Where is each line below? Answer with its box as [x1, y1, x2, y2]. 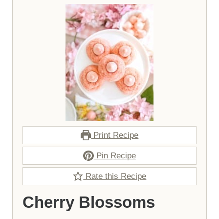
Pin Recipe [93, 151, 136, 161]
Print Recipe [91, 131, 139, 140]
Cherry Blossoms [22, 193, 155, 212]
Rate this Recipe [83, 172, 147, 181]
